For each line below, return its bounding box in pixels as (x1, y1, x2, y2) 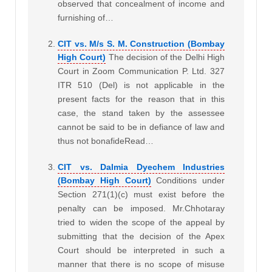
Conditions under (156, 175, 225, 185)
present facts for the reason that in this (58, 93, 225, 104)
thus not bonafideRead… (58, 135, 154, 146)
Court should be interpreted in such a (58, 245, 225, 255)
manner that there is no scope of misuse (58, 259, 225, 269)
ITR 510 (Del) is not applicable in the (58, 80, 225, 90)
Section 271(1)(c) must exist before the (58, 189, 225, 199)
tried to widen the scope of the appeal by (58, 217, 225, 227)
